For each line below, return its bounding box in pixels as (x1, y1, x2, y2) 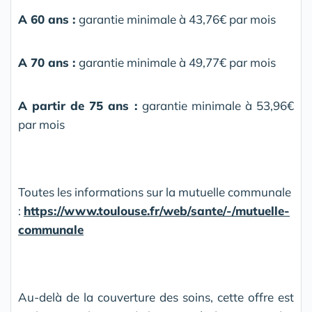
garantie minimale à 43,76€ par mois (79, 12, 276, 27)
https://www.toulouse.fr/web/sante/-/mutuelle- (24, 203, 290, 219)
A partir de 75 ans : (18, 98, 142, 114)
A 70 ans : (18, 55, 79, 70)
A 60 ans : (18, 12, 79, 27)
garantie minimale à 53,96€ (141, 98, 295, 114)
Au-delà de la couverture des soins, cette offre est (18, 290, 294, 305)
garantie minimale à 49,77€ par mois (79, 55, 276, 70)
